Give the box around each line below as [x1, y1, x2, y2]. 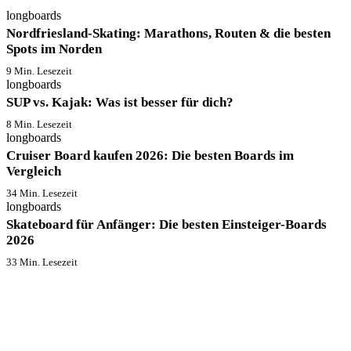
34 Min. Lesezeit [6, 187, 78, 199]
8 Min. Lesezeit [6, 118, 72, 130]
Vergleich [6, 164, 61, 179]
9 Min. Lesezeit [6, 65, 72, 77]
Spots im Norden [6, 42, 102, 56]
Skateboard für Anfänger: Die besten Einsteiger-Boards [6, 217, 327, 232]
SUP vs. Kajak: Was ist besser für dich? [6, 95, 233, 110]
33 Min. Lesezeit [6, 256, 78, 268]
